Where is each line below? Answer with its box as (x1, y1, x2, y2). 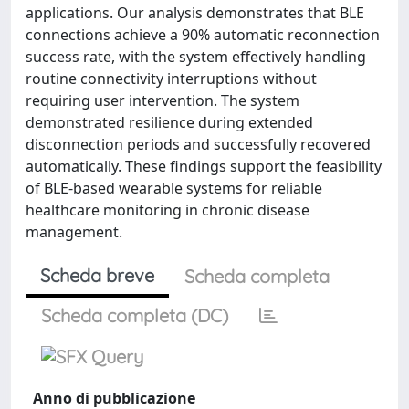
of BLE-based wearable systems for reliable (26, 178, 322, 198)
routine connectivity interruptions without (26, 68, 317, 89)
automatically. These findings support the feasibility (26, 156, 382, 176)
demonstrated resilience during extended (26, 112, 313, 132)
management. (26, 222, 122, 242)
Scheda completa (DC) (41, 304, 228, 327)
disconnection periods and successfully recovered (26, 134, 371, 154)
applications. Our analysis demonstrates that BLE (26, 3, 364, 23)
